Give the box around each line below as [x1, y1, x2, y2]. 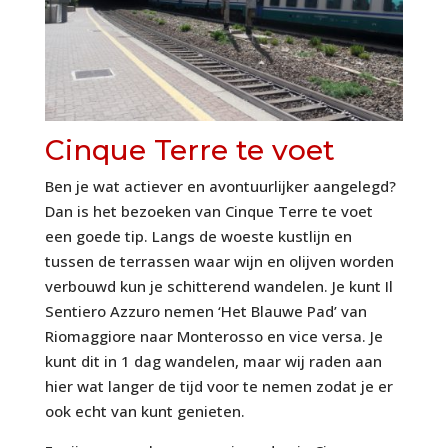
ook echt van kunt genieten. [44, 401, 245, 422]
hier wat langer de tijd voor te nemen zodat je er [44, 376, 393, 397]
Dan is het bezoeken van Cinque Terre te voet [44, 201, 373, 222]
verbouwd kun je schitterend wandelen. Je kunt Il [44, 276, 393, 297]
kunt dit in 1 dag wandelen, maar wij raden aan [44, 351, 382, 372]
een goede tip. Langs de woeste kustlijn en [44, 226, 352, 247]
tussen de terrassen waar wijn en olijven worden [44, 251, 394, 272]
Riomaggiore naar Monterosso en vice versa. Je [44, 326, 383, 347]
